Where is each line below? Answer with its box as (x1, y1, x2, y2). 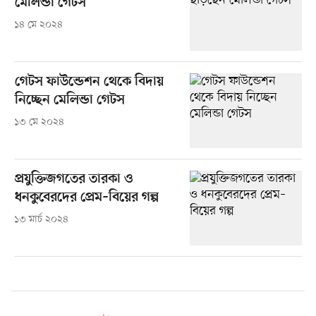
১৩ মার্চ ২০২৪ (13, 213, 68, 227)
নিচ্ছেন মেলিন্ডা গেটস (14, 92, 125, 109)
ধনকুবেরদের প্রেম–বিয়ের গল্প (14, 190, 159, 207)
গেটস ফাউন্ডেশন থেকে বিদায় (14, 74, 164, 91)
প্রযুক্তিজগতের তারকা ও (14, 171, 133, 188)
